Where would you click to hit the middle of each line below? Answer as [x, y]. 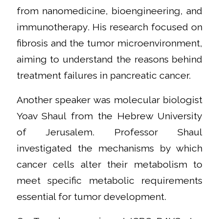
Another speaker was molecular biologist [109, 100]
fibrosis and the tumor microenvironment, [109, 44]
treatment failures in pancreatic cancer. [103, 76]
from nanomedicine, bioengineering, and [109, 11]
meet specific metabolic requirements [109, 180]
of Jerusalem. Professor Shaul [109, 132]
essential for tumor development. [91, 197]
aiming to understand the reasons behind [109, 60]
